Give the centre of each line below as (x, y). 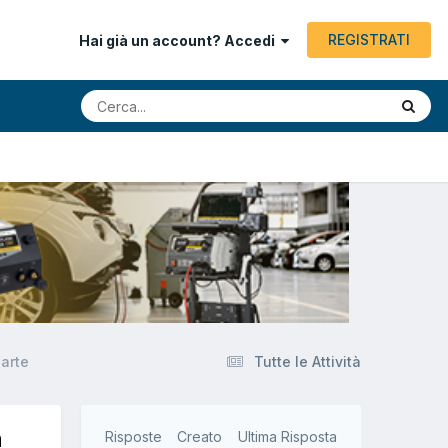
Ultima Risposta (288, 437)
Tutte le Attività (307, 362)
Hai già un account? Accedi (180, 41)
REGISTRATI (369, 39)
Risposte (133, 437)
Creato (200, 437)
